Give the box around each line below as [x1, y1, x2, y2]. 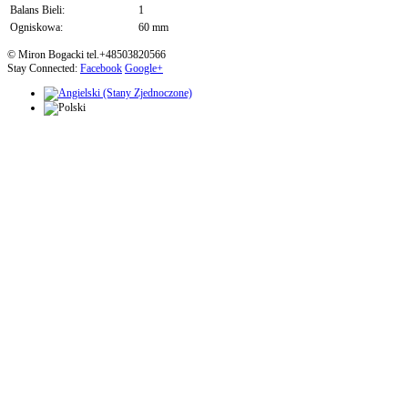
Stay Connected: [7, 62, 80, 76]
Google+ [125, 62, 163, 76]
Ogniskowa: [10, 21, 63, 35]
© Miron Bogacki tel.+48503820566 [7, 48, 166, 62]
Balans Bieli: [10, 4, 65, 17]
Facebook [80, 62, 122, 76]
